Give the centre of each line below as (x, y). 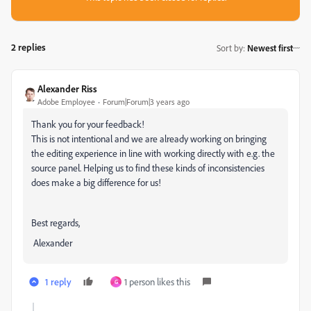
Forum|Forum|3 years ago (146, 102)
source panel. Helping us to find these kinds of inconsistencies (148, 168)
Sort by (230, 48)
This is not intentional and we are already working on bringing (149, 138)
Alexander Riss (67, 89)
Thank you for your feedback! (88, 124)
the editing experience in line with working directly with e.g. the (153, 153)
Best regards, (57, 222)
